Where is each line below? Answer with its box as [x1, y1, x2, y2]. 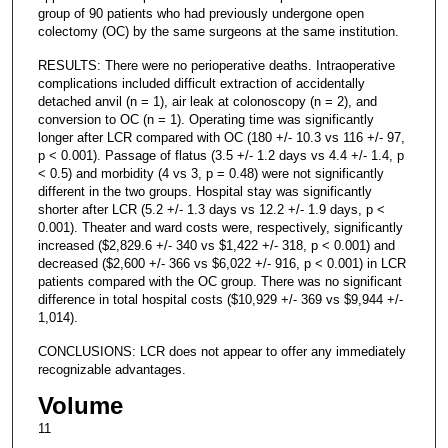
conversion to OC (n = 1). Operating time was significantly [37, 111, 374, 127]
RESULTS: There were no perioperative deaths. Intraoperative [37, 57, 395, 73]
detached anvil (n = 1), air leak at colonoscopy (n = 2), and [37, 93, 377, 109]
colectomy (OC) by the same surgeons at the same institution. [37, 23, 399, 39]
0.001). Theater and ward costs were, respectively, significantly [37, 219, 403, 235]
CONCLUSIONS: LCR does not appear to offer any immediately [37, 343, 406, 359]
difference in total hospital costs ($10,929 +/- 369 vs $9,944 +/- [37, 291, 403, 307]
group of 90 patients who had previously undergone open [37, 5, 364, 21]
